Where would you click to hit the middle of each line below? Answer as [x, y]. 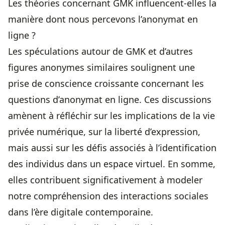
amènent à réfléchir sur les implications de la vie [111, 116]
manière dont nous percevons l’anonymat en [103, 19]
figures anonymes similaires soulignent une [101, 68]
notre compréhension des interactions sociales [108, 196]
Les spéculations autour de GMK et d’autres [100, 51]
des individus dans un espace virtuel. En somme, [112, 164]
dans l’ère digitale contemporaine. [81, 212]
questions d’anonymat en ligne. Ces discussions [110, 100]
